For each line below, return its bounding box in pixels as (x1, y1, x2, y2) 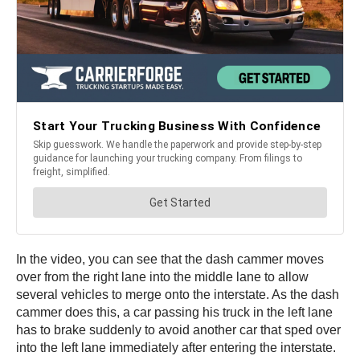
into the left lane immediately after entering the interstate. (16, 340, 336, 354)
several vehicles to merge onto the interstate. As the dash (16, 287, 339, 301)
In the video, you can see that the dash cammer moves (16, 252, 324, 266)
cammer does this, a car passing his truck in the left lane (16, 305, 333, 319)
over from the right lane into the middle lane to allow (16, 269, 309, 284)
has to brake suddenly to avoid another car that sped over (16, 322, 341, 337)
